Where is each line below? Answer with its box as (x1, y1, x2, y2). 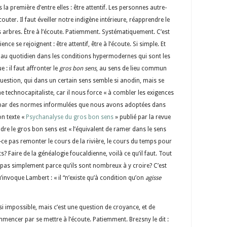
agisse (145, 174, 161, 181)
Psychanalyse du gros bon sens (26, 113, 113, 121)
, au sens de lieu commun (96, 64, 167, 72)
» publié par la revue (113, 113, 171, 121)
